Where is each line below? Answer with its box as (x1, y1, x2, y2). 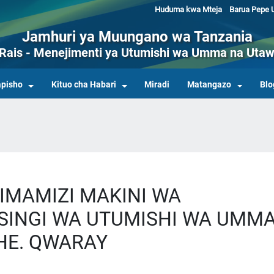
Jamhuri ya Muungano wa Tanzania (21, 28, 253, 45)
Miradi (144, 80, 170, 91)
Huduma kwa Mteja (154, 5, 222, 14)
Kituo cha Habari (51, 80, 116, 91)
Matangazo (187, 80, 232, 91)
